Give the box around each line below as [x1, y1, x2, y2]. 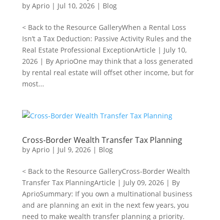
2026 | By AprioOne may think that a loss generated [22, 56, 193, 66]
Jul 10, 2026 [57, 1, 95, 10]
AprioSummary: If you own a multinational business [22, 189, 192, 198]
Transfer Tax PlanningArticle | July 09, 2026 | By [22, 178, 180, 187]
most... [22, 79, 44, 88]
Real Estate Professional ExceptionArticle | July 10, [22, 45, 187, 55]
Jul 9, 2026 [57, 145, 91, 154]
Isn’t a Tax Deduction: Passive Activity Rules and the [22, 34, 192, 43]
